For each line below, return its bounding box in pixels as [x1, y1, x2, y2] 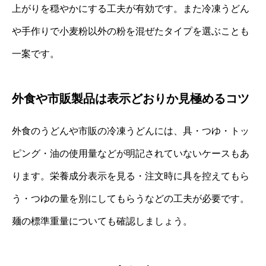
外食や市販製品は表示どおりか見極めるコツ [12, 91, 249, 105]
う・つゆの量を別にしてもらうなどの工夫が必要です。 [12, 193, 249, 204]
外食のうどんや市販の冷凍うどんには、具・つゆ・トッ [12, 125, 249, 136]
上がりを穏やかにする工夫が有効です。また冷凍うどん [12, 3, 249, 14]
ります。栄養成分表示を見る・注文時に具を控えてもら [12, 170, 249, 181]
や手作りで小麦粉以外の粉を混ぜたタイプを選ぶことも [12, 26, 249, 36]
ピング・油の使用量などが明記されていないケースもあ [12, 148, 249, 159]
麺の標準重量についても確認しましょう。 [12, 216, 192, 226]
